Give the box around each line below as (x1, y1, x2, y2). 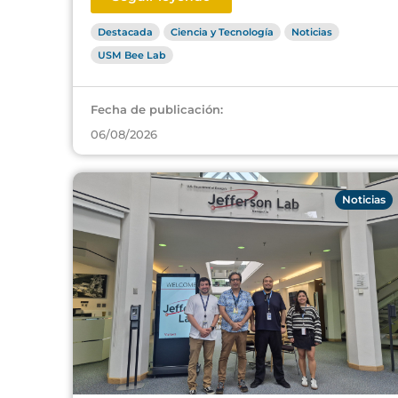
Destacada (98, 26, 153, 38)
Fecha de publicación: (91, 102, 223, 116)
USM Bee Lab (98, 49, 166, 61)
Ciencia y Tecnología (171, 26, 274, 38)
